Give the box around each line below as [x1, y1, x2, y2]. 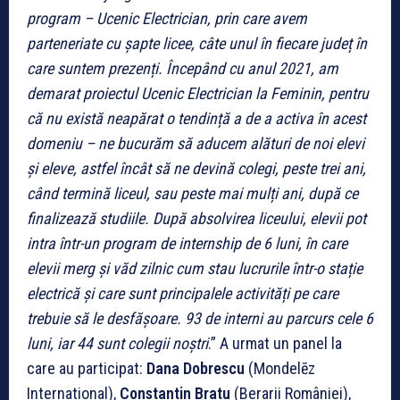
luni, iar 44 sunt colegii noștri [27, 333, 208, 353]
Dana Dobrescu [146, 358, 245, 378]
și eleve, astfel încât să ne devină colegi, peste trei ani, [27, 158, 366, 178]
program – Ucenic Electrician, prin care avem [27, 8, 307, 28]
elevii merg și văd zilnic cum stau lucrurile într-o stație [27, 258, 362, 278]
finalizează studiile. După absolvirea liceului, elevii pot [27, 208, 366, 228]
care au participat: [27, 358, 146, 378]
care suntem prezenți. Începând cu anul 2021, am [27, 58, 338, 78]
